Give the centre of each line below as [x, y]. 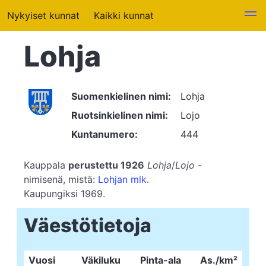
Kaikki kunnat [124, 15]
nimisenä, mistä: [61, 179]
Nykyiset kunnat [43, 15]
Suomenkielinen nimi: [121, 96]
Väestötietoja [88, 225]
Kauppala [46, 165]
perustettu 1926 [106, 165]
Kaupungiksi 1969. [64, 194]
